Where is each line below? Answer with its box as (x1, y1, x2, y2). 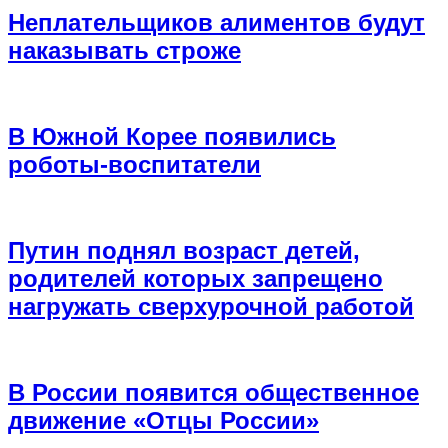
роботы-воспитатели (8, 151, 261, 179)
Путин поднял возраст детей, (8, 237, 360, 265)
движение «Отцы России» (8, 406, 319, 434)
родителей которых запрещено (8, 265, 383, 293)
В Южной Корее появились (8, 123, 336, 151)
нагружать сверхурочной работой (8, 293, 414, 321)
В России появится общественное (8, 378, 419, 406)
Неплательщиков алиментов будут (8, 9, 425, 37)
